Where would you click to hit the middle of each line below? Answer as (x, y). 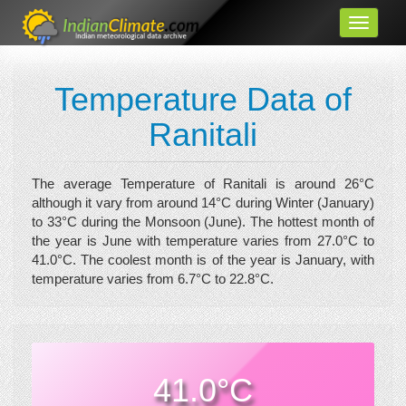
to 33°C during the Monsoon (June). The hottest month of (203, 222)
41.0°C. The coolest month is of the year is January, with (203, 260)
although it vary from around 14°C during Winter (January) (203, 203)
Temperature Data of (203, 99)
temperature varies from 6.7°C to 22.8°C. (153, 279)
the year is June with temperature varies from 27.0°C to (203, 241)
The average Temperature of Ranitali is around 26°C (203, 184)
